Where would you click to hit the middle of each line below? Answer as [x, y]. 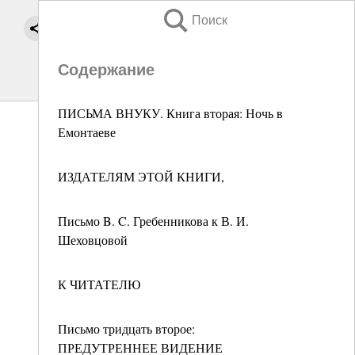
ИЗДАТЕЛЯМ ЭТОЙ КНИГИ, [141, 176]
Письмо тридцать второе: [126, 328]
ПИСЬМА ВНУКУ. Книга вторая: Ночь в [170, 113]
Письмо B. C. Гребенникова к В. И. [153, 221]
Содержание [106, 70]
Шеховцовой [93, 240]
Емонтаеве [87, 132]
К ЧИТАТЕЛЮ [99, 284]
